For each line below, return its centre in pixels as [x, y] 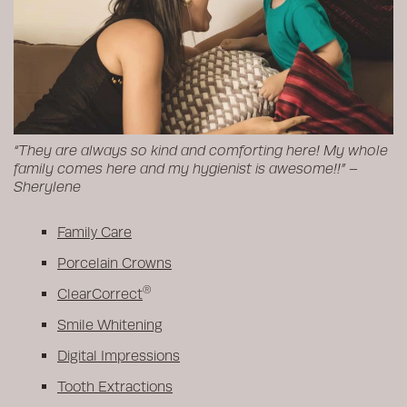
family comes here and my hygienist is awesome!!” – [186, 168]
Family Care [94, 232]
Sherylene [47, 186]
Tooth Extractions [115, 386]
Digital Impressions [119, 355]
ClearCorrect [100, 293]
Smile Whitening [110, 324]
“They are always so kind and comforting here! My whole [201, 150]
